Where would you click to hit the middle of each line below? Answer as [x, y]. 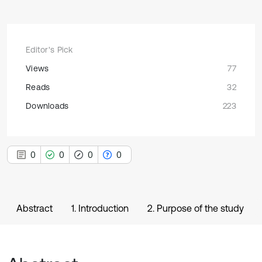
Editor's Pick [49, 50]
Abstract [35, 208]
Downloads [47, 106]
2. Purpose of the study [196, 208]
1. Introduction [100, 208]
